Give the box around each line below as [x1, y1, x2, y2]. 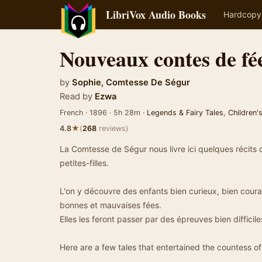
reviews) [96, 124, 129, 133]
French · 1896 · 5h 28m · [60, 108, 147, 117]
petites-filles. [60, 158, 109, 168]
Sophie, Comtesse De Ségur [72, 77, 190, 88]
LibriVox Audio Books [106, 7, 206, 22]
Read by [60, 91, 92, 102]
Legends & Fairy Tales [147, 108, 223, 117]
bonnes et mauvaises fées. [60, 200, 161, 210]
